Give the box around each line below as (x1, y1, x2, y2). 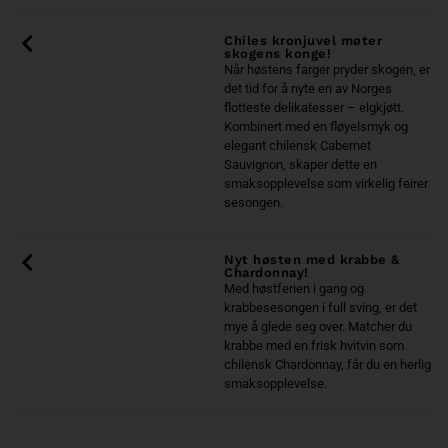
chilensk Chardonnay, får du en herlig (224, 356, 431, 372)
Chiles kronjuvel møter (224, 32, 382, 48)
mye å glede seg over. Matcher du (224, 318, 412, 334)
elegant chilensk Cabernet (224, 137, 371, 153)
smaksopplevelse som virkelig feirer (224, 175, 428, 191)
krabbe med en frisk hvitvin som (224, 337, 404, 353)
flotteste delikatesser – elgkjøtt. (224, 99, 404, 115)
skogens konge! (224, 45, 331, 61)
